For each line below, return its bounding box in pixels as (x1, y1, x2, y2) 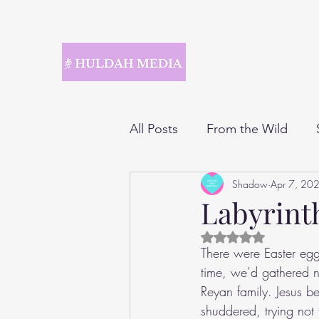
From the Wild (206, 120, 288, 137)
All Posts (130, 120, 178, 137)
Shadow (232, 177, 268, 191)
